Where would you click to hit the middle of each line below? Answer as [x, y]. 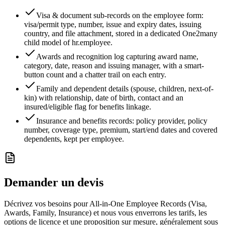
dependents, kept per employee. [74, 139]
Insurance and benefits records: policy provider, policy [122, 121]
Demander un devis [54, 183]
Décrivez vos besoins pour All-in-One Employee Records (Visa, [105, 204]
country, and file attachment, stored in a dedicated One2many [121, 34]
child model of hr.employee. [68, 43]
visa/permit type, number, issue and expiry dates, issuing [113, 25]
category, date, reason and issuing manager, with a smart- [114, 66]
